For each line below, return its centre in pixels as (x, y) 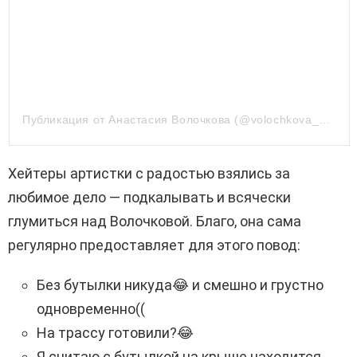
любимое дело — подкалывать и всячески (149, 197)
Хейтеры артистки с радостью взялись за (149, 173)
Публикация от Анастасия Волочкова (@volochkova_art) (325, 119)
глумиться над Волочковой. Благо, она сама (155, 221)
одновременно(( (91, 308)
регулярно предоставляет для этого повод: (154, 245)
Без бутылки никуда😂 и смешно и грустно (180, 284)
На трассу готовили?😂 (115, 332)
